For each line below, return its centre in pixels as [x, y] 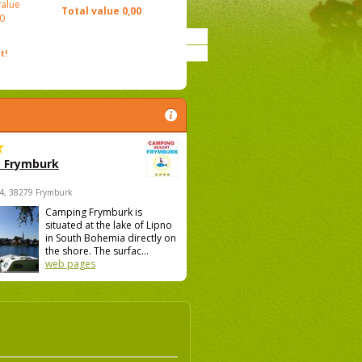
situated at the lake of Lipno [109, 225]
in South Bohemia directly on [111, 238]
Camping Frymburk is [94, 213]
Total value [90, 11]
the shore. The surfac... [97, 251]
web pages [70, 264]
